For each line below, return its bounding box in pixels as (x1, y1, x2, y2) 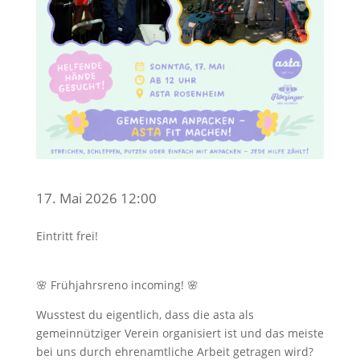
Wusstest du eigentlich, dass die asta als (35, 306, 254, 322)
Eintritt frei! (35, 227, 98, 243)
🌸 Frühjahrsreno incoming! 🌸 (35, 276, 198, 292)
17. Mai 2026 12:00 (35, 188, 157, 207)
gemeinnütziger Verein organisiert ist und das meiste (35, 325, 324, 341)
